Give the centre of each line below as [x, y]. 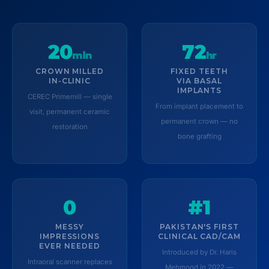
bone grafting [199, 136]
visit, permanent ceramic [70, 111]
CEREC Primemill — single [70, 96]
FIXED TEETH [199, 71]
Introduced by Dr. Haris [199, 252]
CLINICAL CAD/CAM [199, 236]
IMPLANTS [199, 90]
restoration [70, 126]
